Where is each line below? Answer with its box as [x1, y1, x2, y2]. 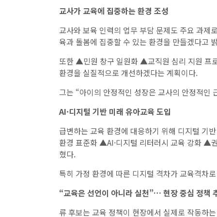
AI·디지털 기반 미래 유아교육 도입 [59, 106, 171, 118]
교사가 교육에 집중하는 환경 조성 [59, 5, 169, 17]
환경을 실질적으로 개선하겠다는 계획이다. [59, 67, 198, 79]
